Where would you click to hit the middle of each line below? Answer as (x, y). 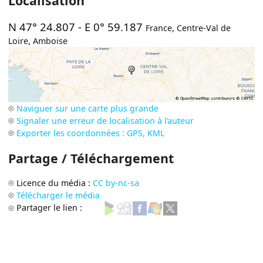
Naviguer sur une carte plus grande (88, 109)
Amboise (50, 41)
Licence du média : (55, 183)
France (159, 28)
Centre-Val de (204, 28)
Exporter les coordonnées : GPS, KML (91, 133)
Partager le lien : (51, 207)
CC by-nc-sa (116, 183)
